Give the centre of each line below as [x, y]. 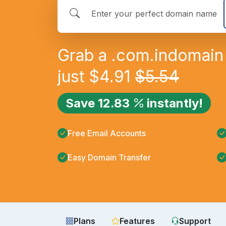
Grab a [84, 55]
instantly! [175, 103]
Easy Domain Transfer [109, 157]
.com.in [139, 55]
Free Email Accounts [107, 133]
